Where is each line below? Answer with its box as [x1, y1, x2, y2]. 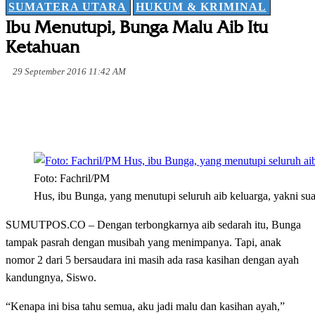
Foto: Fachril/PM [34, 172, 110, 185]
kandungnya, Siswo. [6, 271, 96, 284]
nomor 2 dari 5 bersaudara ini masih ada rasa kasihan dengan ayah [6, 254, 299, 266]
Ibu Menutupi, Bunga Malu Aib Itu [6, 17, 268, 38]
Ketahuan [6, 37, 79, 58]
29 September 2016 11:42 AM [13, 66, 126, 77]
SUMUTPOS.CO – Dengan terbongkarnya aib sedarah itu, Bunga [6, 219, 301, 231]
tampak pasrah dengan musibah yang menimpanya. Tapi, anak [6, 236, 281, 249]
